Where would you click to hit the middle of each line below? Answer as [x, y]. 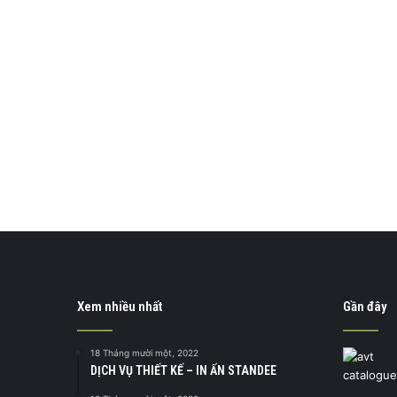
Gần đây [365, 306]
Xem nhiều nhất [120, 306]
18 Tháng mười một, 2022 [144, 352]
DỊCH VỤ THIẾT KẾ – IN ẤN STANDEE [183, 370]
